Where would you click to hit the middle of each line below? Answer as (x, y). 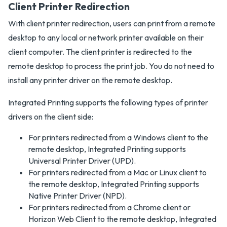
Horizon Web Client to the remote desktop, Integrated (122, 219)
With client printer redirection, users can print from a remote (112, 23)
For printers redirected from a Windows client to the (118, 137)
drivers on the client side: (51, 117)
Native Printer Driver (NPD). (78, 196)
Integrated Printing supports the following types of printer (108, 102)
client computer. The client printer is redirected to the (100, 52)
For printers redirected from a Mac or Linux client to (118, 172)
